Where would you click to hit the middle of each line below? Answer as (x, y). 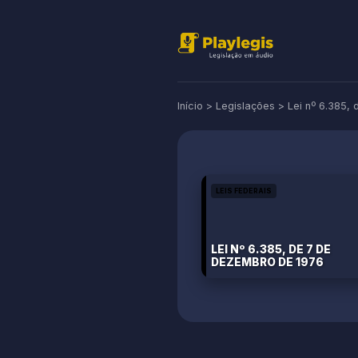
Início (190, 106)
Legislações (245, 106)
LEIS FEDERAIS (244, 191)
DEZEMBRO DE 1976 (267, 262)
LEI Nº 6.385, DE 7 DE (271, 249)
